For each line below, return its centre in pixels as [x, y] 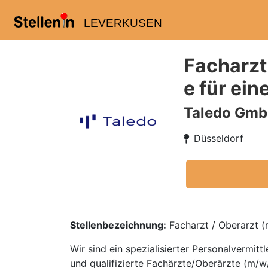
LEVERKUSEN [123, 23]
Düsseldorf [219, 138]
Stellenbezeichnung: [118, 225]
